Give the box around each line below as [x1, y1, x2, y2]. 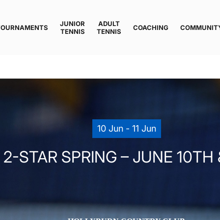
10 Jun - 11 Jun [97, 123, 156, 134]
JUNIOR [60, 20, 85, 27]
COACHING [133, 24, 168, 31]
